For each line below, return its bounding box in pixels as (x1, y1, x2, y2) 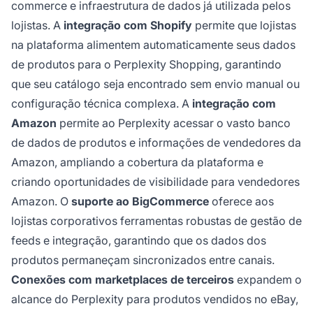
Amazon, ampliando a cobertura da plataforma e (11, 154, 263, 169)
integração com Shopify (64, 17, 192, 32)
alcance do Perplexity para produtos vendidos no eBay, (11, 291, 298, 306)
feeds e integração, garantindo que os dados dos (11, 233, 266, 247)
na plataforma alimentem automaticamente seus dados (11, 37, 296, 52)
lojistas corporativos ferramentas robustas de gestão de (11, 213, 302, 228)
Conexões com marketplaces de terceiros (11, 272, 234, 286)
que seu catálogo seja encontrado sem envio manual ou (11, 76, 300, 91)
